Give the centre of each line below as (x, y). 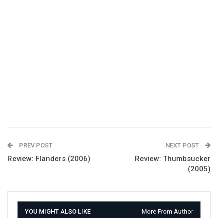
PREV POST (35, 145)
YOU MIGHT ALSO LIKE (58, 212)
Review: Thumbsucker (173, 159)
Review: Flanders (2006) (49, 159)
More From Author (167, 212)
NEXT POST (183, 145)
